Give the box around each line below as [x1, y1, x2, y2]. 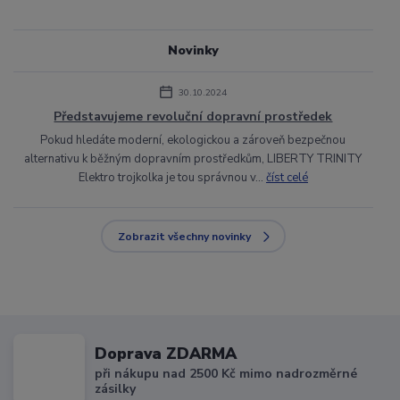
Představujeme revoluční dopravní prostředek [54, 108, 333, 126]
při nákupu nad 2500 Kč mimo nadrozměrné [95, 364, 358, 382]
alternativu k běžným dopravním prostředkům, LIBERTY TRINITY [24, 151, 362, 168]
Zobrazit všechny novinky [118, 229, 252, 244]
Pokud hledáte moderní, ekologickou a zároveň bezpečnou [40, 132, 346, 149]
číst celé [265, 170, 308, 187]
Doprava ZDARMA [95, 343, 237, 365]
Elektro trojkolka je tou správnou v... [78, 170, 266, 187]
